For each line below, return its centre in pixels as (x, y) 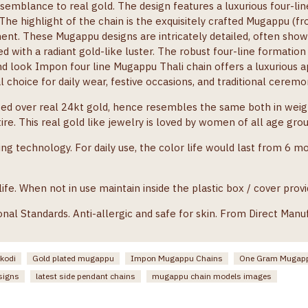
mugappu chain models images (212, 276)
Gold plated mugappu (73, 258)
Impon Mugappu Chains (177, 258)
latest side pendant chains (86, 276)
